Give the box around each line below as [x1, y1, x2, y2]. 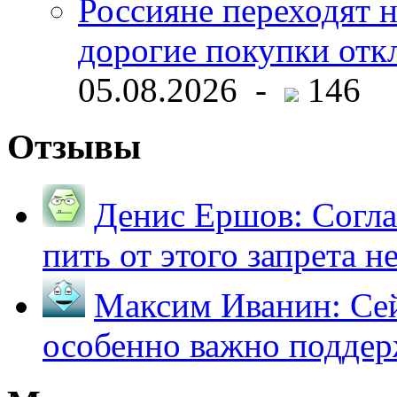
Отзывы [7, 127, 141, 167]
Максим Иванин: [94, 285, 341, 324]
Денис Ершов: [94, 195, 303, 234]
